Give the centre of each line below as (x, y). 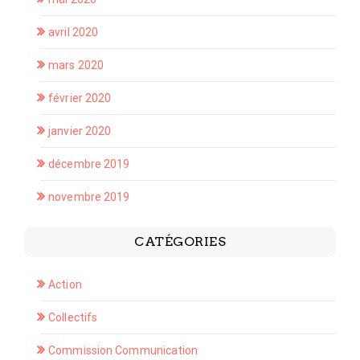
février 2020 (80, 98)
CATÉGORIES (180, 242)
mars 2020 (76, 65)
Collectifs (73, 318)
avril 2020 (74, 33)
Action (65, 285)
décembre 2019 (89, 164)
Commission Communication (123, 351)
